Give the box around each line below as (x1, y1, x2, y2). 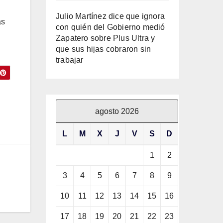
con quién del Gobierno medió (56, 22, 165, 31)
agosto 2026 (95, 107, 139, 115)
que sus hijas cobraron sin (56, 44, 151, 53)
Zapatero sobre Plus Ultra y (56, 33, 155, 42)
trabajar (56, 55, 84, 64)
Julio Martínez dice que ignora (56, 11, 165, 20)
